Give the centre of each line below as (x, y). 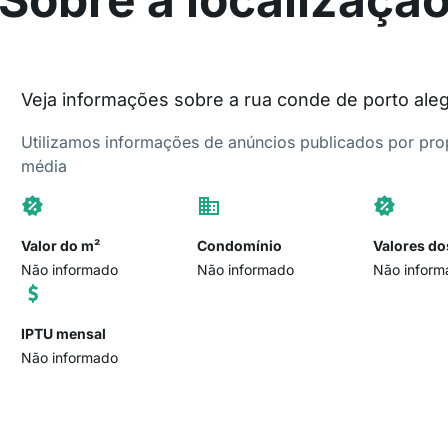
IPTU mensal (64, 333)
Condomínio (240, 245)
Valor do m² (61, 245)
